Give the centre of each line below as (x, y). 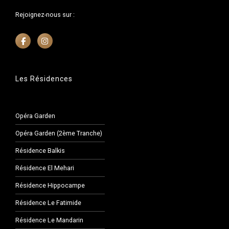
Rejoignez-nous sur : (45, 14)
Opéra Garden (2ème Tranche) (59, 133)
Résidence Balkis (40, 150)
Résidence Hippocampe (50, 186)
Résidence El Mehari (45, 168)
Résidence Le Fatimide (48, 203)
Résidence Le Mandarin (49, 220)
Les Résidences (44, 79)
